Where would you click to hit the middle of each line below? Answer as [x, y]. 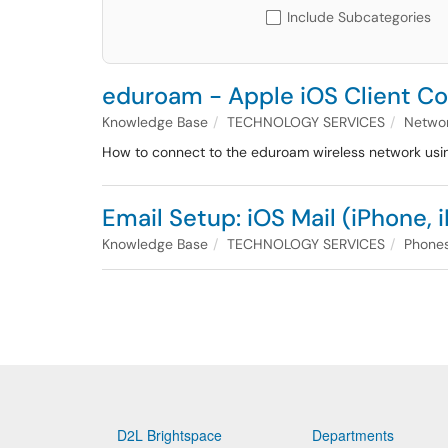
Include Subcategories [359, 17]
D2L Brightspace [169, 435]
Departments [353, 435]
